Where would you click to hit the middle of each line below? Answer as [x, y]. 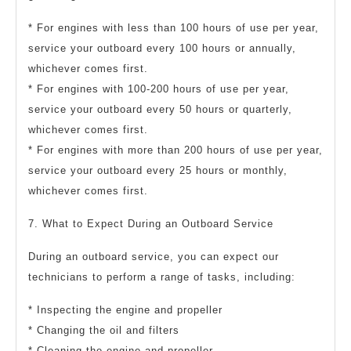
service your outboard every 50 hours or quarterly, [160, 109]
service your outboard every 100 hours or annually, [162, 48]
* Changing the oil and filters [104, 330]
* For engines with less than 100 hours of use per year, [174, 27]
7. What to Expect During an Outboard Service [151, 223]
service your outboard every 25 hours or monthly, [158, 170]
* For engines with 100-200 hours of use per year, [159, 89]
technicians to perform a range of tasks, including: [162, 277]
